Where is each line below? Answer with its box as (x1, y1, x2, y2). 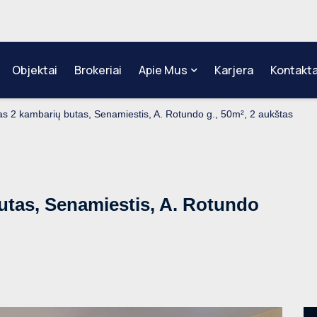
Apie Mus (138, 62, 188, 78)
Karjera (214, 62, 253, 78)
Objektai (11, 62, 57, 78)
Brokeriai (74, 62, 122, 78)
